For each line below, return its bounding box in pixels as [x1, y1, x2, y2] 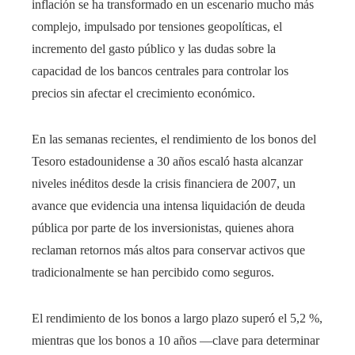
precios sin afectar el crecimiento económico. [32, 86, 255, 101]
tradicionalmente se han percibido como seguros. [32, 265, 274, 280]
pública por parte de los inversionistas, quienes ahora [32, 221, 294, 235]
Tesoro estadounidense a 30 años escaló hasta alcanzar [32, 155, 303, 169]
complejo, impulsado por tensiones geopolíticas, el [32, 20, 282, 34]
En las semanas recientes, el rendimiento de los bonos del [32, 132, 316, 147]
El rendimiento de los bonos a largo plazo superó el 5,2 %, [32, 311, 323, 326]
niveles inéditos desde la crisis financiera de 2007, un [32, 177, 296, 191]
